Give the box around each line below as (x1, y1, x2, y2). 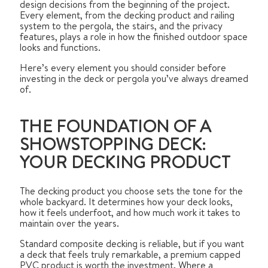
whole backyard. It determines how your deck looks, (20, 195, 233, 209)
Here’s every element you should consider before (20, 60, 226, 74)
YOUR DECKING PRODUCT (20, 151, 230, 175)
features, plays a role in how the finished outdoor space (20, 29, 248, 43)
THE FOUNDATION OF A (20, 115, 212, 139)
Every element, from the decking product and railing (20, 8, 234, 22)
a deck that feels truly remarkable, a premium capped (20, 248, 240, 261)
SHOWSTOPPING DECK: (20, 133, 206, 157)
